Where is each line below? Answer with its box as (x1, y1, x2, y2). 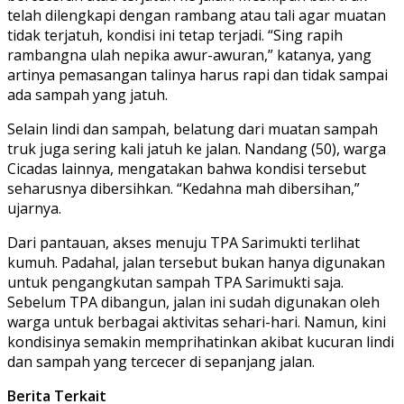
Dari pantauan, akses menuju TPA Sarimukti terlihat (7, 232, 360, 252)
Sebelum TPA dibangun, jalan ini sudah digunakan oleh (7, 291, 380, 312)
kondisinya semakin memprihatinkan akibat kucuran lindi (7, 331, 394, 352)
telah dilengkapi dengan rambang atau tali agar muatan (7, 5, 386, 25)
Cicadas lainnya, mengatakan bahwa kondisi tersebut (7, 158, 366, 179)
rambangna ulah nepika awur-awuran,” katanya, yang (7, 44, 372, 65)
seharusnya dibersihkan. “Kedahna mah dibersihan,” (7, 178, 360, 198)
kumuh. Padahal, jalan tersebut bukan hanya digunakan (7, 252, 385, 272)
